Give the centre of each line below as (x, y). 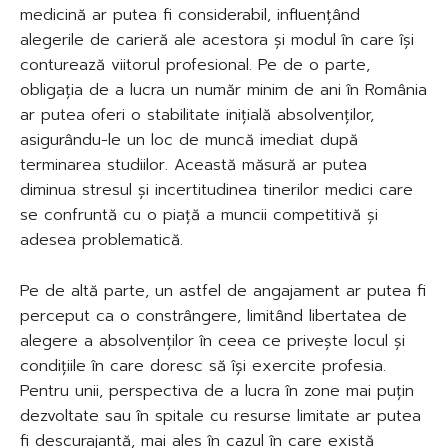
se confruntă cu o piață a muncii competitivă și (199, 214)
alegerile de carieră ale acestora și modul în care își (217, 39)
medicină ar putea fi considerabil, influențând (190, 14)
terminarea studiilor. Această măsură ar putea (193, 164)
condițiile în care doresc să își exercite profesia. (203, 365)
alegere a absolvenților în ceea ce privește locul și (212, 340)
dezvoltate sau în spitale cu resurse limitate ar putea (220, 415)
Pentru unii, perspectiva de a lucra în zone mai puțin (217, 390)
